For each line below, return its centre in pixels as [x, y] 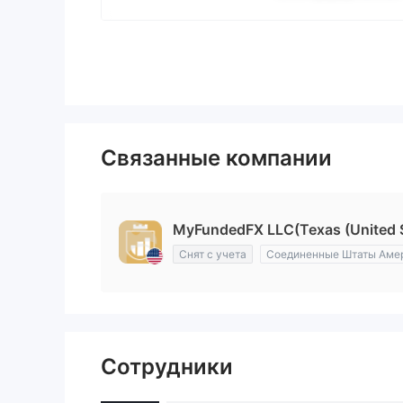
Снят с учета [213, 255]
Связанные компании [216, 158]
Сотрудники [167, 367]
